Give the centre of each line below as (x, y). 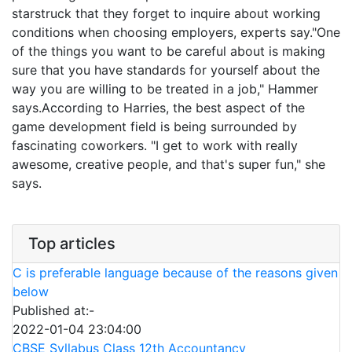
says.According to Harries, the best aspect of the (158, 108)
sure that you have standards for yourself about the (166, 70)
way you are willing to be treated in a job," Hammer (165, 89)
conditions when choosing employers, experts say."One (176, 32)
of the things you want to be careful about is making (169, 51)
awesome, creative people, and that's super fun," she (169, 164)
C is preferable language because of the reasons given (175, 273)
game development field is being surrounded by (154, 126)
